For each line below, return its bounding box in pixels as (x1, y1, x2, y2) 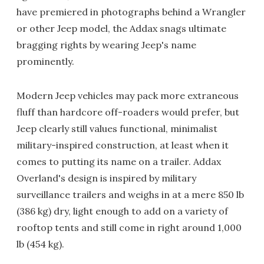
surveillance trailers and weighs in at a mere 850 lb (16, 189, 244, 200)
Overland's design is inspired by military (16, 172, 196, 184)
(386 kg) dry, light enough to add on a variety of (16, 205, 228, 217)
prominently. (16, 55, 74, 67)
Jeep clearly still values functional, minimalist (16, 123, 217, 134)
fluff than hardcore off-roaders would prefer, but (16, 106, 239, 118)
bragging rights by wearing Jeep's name (16, 39, 196, 51)
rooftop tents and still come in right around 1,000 (16, 222, 242, 233)
